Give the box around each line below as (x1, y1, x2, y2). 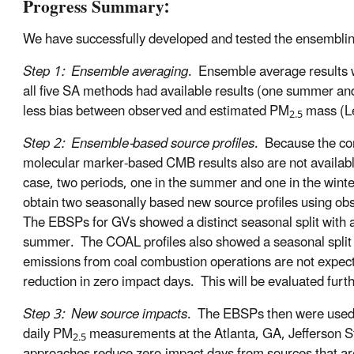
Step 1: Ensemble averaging (22, 58, 188, 87)
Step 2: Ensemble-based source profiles (22, 130, 254, 159)
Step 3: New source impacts (22, 300, 187, 330)
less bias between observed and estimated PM (22, 97, 289, 126)
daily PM (22, 320, 73, 349)
